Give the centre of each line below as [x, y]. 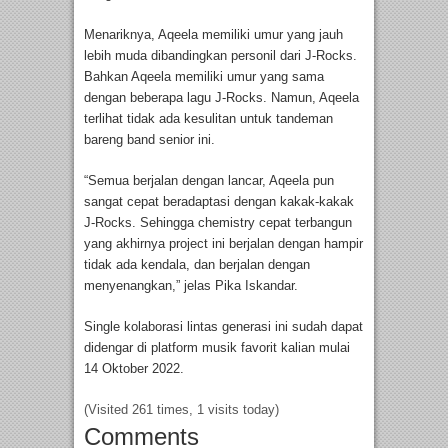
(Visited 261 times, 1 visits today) [181, 410]
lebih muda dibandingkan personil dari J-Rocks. [220, 56]
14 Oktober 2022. [134, 369]
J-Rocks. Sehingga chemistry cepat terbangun [218, 223]
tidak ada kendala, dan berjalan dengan [197, 265]
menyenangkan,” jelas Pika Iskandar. [191, 286]
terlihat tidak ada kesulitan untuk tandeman [208, 119]
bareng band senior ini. [149, 140]
